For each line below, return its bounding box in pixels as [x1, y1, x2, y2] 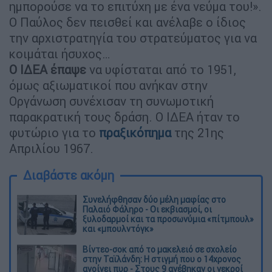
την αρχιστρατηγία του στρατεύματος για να [9, 30, 257, 46]
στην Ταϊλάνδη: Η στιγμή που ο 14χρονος [83, 253, 241, 265]
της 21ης [174, 125, 224, 141]
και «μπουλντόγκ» [83, 223, 154, 235]
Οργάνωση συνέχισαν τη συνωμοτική [9, 93, 214, 109]
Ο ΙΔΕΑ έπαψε [9, 62, 86, 78]
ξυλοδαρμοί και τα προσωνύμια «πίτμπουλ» [83, 214, 254, 225]
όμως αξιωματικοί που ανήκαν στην [9, 78, 208, 93]
